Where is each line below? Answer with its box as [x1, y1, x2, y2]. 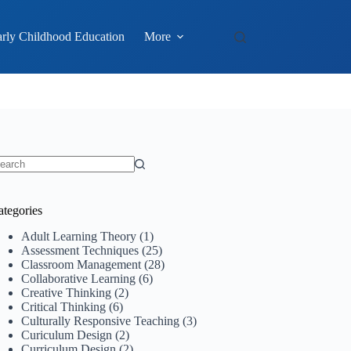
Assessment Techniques [21, 243, 139, 257]
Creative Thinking [21, 285, 112, 299]
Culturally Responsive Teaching [21, 313, 180, 327]
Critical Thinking [21, 299, 107, 313]
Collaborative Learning [21, 271, 136, 285]
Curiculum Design [21, 327, 113, 342]
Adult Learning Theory [21, 229, 137, 243]
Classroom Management [21, 257, 142, 271]
